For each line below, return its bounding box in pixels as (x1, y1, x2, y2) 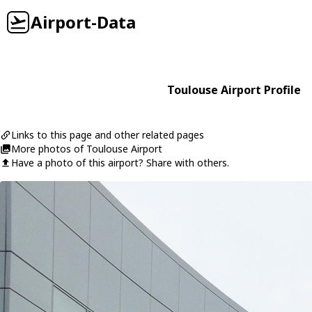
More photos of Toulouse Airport (11, 142, 162, 155)
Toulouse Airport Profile (167, 82, 301, 97)
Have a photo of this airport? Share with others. (11, 156, 229, 169)
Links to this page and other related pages (11, 128, 204, 141)
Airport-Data (31, 10, 136, 33)
